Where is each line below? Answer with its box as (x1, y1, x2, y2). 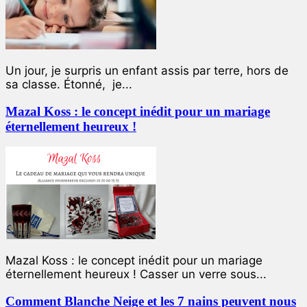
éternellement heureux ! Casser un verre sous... (5, 267, 267, 282)
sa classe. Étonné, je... (5, 77, 132, 91)
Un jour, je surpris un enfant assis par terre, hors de (5, 63, 288, 77)
